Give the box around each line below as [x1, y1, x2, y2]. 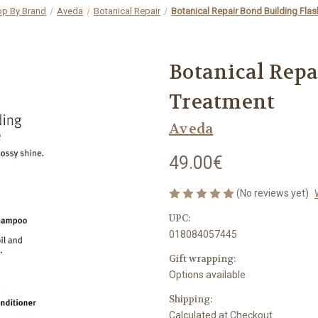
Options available [169, 268, 246, 280]
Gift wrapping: [169, 252, 236, 265]
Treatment [169, 89, 275, 115]
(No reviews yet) [236, 187, 309, 199]
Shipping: [169, 292, 212, 305]
